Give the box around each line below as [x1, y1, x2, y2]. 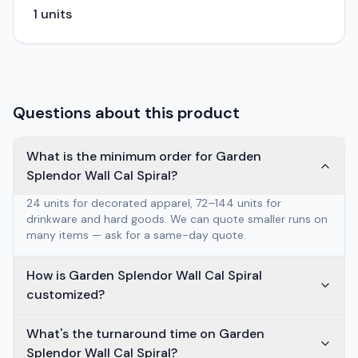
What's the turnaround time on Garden [26, 325, 265, 342]
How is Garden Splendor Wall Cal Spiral [26, 267, 262, 284]
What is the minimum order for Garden [26, 148, 261, 165]
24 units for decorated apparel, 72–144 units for [26, 196, 281, 210]
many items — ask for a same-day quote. [26, 228, 246, 242]
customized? [26, 286, 105, 303]
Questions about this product [13, 102, 240, 123]
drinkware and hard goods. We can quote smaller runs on [26, 212, 328, 226]
